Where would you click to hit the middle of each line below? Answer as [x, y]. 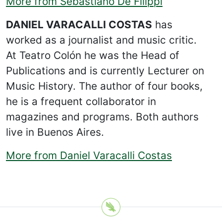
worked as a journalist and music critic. [101, 40]
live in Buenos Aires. [55, 132]
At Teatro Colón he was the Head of [93, 55]
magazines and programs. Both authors [102, 116]
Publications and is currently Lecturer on [105, 70]
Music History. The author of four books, [104, 86]
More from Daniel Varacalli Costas [89, 155]
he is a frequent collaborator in [81, 101]
